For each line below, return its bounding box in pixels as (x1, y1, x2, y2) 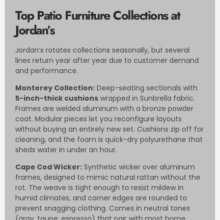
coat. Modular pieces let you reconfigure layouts (15, 113, 182, 124)
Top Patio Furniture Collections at (15, 6, 180, 24)
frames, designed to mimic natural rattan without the (15, 172, 200, 183)
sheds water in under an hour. (15, 144, 117, 155)
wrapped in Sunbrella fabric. (98, 93, 195, 103)
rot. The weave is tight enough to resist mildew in (15, 183, 184, 193)
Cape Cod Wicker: (15, 162, 82, 172)
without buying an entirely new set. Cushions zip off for (15, 124, 204, 134)
